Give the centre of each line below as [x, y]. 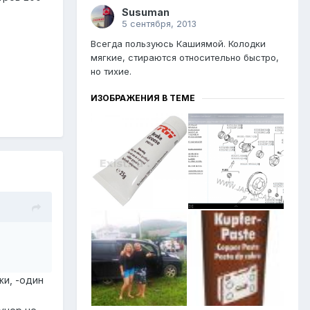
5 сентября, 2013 [159, 24]
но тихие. [111, 72]
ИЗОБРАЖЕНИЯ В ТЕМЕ [143, 98]
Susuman [146, 12]
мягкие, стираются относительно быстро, [185, 58]
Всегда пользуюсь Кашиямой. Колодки [178, 44]
